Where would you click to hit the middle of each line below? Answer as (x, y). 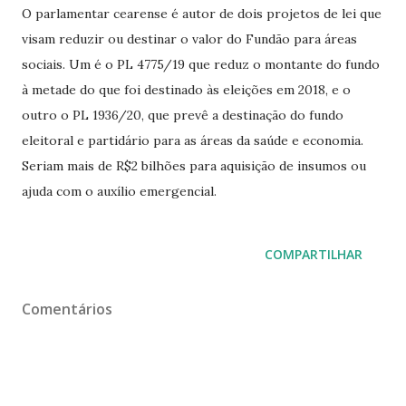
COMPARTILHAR (314, 254)
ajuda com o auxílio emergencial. (119, 191)
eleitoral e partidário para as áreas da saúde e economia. (193, 140)
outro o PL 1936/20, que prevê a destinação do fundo (183, 115)
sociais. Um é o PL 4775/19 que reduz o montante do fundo (201, 64)
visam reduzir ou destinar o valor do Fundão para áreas (189, 39)
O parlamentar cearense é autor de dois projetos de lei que (202, 13)
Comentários (67, 309)
